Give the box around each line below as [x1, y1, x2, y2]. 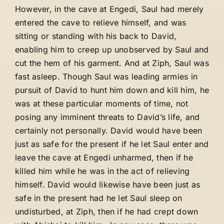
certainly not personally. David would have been [15, 125, 202, 135]
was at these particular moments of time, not [15, 98, 188, 108]
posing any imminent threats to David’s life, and [15, 112, 200, 122]
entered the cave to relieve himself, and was [15, 17, 186, 27]
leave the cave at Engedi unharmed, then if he [15, 152, 193, 162]
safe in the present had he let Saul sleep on [15, 193, 182, 203]
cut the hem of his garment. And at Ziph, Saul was [15, 58, 209, 68]
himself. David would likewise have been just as [15, 179, 200, 189]
